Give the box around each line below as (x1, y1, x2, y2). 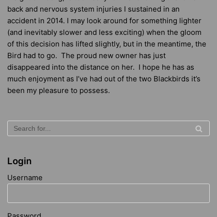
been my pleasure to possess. (7, 86, 110, 95)
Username (7, 173, 43, 183)
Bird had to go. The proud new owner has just (7, 51, 166, 61)
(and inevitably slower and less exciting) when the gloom (7, 28, 201, 37)
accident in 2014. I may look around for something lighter (7, 16, 201, 26)
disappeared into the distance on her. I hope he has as (7, 62, 194, 72)
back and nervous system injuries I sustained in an (7, 4, 180, 14)
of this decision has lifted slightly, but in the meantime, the (7, 39, 206, 49)
